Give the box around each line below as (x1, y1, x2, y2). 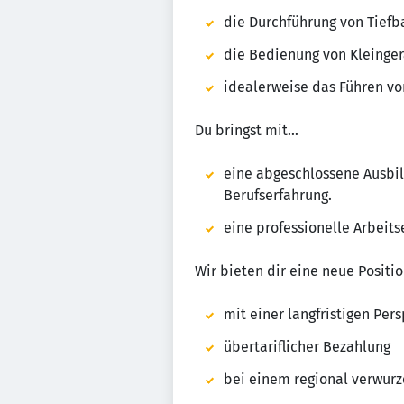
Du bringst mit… (195, 122, 298, 139)
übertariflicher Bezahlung (224, 338, 390, 355)
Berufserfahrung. (224, 187, 332, 204)
